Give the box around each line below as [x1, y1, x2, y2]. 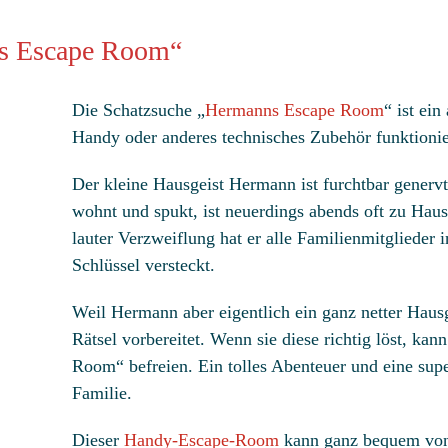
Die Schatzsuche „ [72, 100, 205, 121]
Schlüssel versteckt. [72, 255, 215, 276]
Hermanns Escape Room [205, 100, 384, 121]
